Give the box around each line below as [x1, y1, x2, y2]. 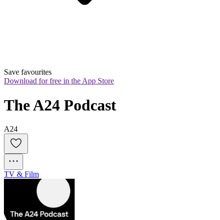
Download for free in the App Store [4, 77, 114, 85]
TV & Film [4, 170, 39, 179]
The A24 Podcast [4, 96, 116, 114]
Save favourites [4, 68, 52, 77]
